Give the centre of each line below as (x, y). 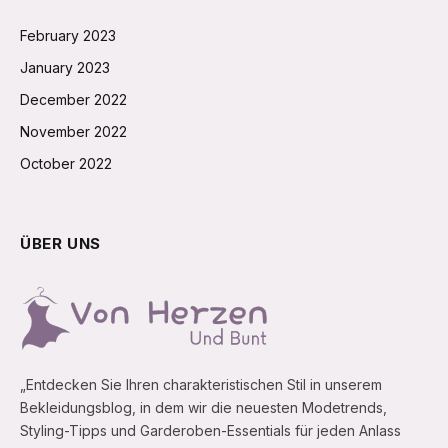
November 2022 (73, 132)
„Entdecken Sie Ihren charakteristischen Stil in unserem (201, 385)
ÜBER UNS (60, 244)
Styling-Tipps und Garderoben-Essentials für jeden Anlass (210, 431)
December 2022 (73, 100)
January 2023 (65, 68)
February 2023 (68, 36)
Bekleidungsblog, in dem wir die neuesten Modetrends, (203, 408)
